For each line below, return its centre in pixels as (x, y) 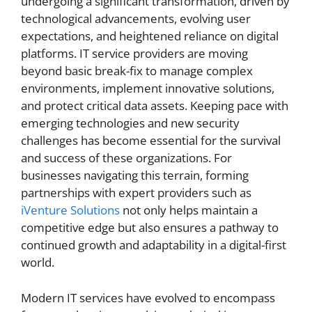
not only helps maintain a (189, 210)
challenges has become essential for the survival (151, 140)
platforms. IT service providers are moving (134, 53)
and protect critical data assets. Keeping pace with (155, 106)
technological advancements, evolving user (136, 18)
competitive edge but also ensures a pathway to (150, 227)
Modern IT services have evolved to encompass (148, 297)
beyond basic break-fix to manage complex (137, 71)
